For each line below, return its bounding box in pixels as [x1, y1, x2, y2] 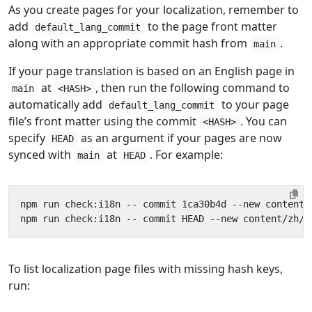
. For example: [149, 147, 223, 162]
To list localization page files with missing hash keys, [8, 261, 283, 276]
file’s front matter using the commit [8, 114, 199, 129]
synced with [8, 147, 74, 162]
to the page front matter [144, 19, 277, 34]
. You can [240, 114, 287, 129]
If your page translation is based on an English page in [8, 63, 295, 79]
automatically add [8, 97, 105, 112]
